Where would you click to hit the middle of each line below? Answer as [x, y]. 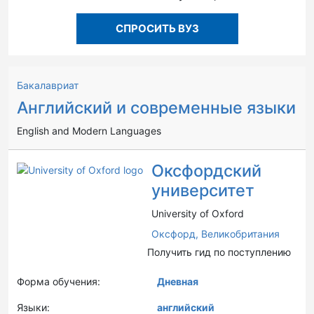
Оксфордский [206, 171]
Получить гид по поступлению [219, 252]
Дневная [178, 281]
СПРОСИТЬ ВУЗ [157, 28]
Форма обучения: [59, 281]
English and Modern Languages [89, 131]
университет [203, 190]
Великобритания [240, 234]
